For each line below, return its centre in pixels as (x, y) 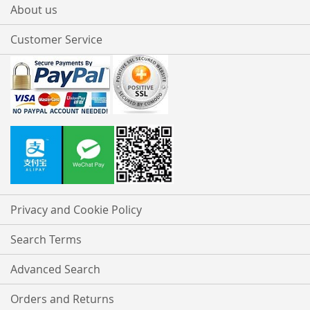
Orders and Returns (62, 299)
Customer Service (56, 40)
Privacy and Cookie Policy (76, 210)
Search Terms (46, 240)
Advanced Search (55, 270)
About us (34, 10)
